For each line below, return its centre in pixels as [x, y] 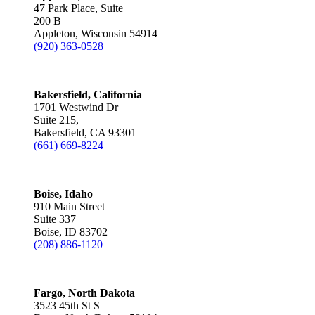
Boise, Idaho [63, 194]
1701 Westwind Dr [76, 107]
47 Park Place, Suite [78, 8]
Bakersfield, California [88, 95]
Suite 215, [56, 120]
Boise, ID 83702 [71, 232]
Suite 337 [55, 219]
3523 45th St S [67, 306]
